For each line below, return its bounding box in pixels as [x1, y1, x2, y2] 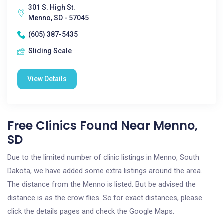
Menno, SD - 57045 [28, 14, 89, 22]
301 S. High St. [28, 3, 75, 11]
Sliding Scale [28, 47, 72, 55]
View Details [27, 75, 67, 83]
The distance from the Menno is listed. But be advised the [7, 180, 196, 189]
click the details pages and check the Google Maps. [7, 207, 174, 216]
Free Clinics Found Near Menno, [7, 117, 198, 134]
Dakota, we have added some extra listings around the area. [7, 166, 202, 175]
